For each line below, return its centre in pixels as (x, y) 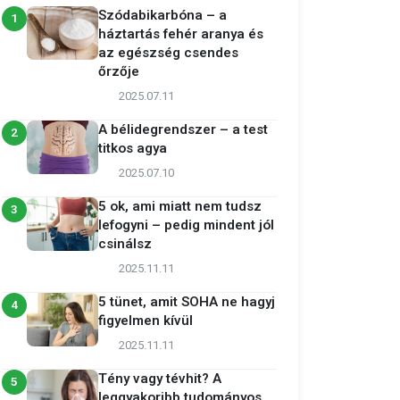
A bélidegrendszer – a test (183, 129)
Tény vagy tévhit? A (160, 379)
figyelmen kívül (146, 321)
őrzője (119, 71)
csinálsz (125, 244)
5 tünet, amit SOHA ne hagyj (187, 302)
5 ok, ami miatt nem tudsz (180, 206)
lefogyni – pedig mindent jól (186, 225)
